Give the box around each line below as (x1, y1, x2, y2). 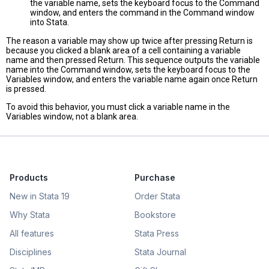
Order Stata (134, 191, 180, 202)
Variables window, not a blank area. (6, 112, 138, 122)
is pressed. (6, 84, 46, 94)
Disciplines (10, 247, 52, 258)
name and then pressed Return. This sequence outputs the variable (6, 55, 260, 65)
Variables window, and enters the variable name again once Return (6, 74, 258, 85)
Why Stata (10, 210, 50, 220)
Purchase (134, 172, 175, 183)
